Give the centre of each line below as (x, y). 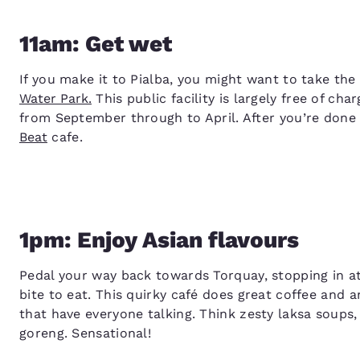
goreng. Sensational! (86, 333)
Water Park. (55, 99)
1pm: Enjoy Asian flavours (159, 240)
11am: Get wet (96, 44)
